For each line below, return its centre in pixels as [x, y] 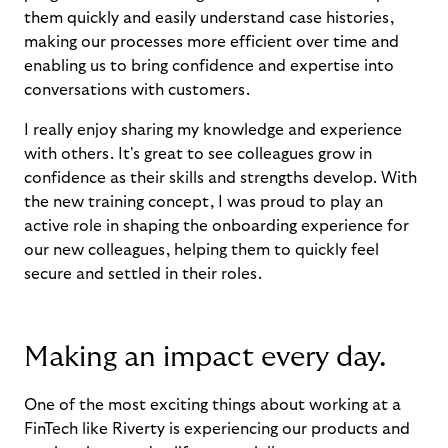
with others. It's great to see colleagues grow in [198, 154]
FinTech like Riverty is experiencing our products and [217, 429]
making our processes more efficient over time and [211, 42]
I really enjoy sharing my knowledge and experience [213, 130]
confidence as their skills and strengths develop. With [220, 178]
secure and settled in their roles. [143, 274]
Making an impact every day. [208, 357]
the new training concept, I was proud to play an [203, 202]
